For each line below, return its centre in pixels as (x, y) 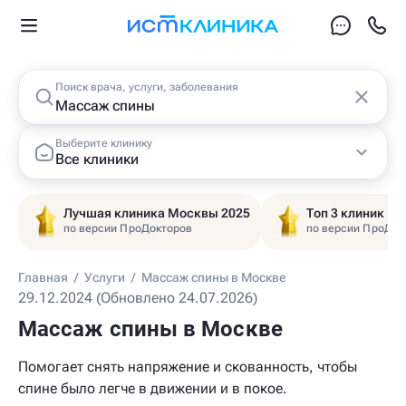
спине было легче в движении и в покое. (153, 388)
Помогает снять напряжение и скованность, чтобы (188, 367)
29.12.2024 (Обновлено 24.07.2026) (138, 298)
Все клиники (97, 159)
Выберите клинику (104, 143)
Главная (43, 277)
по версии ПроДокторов (128, 228)
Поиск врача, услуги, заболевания (147, 87)
